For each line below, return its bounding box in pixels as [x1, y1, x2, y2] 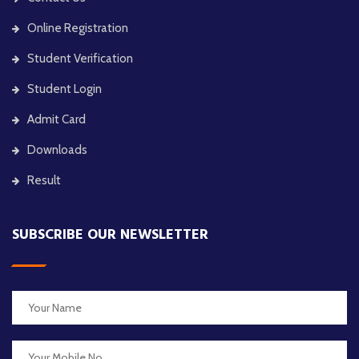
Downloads [27, 142, 87, 157]
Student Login [27, 81, 102, 96]
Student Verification [27, 50, 133, 66]
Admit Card [27, 111, 86, 127]
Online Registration [27, 20, 128, 35]
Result [27, 172, 61, 188]
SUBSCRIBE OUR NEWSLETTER [12, 224, 208, 244]
